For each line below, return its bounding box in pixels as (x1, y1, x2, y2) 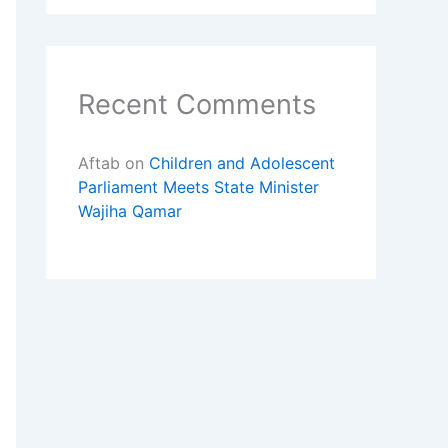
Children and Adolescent (149, 152, 335, 173)
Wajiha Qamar (78, 200, 182, 221)
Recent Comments (78, 87, 316, 121)
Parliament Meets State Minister (78, 176, 319, 197)
